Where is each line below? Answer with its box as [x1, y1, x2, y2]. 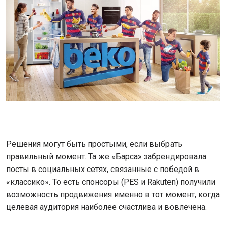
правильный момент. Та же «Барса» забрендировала [6, 151, 206, 161]
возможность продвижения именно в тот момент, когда [6, 189, 220, 199]
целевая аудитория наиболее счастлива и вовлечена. [6, 202, 207, 212]
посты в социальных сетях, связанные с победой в [6, 164, 199, 174]
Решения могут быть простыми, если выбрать [6, 139, 182, 149]
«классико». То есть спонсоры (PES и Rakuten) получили [6, 177, 215, 187]
